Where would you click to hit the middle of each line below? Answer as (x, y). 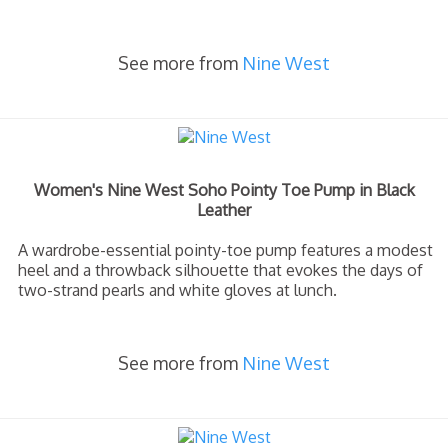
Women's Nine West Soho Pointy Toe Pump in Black (224, 190)
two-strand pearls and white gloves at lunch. (177, 290)
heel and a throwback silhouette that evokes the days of (220, 270)
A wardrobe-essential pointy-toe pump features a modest (225, 250)
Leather (224, 210)
